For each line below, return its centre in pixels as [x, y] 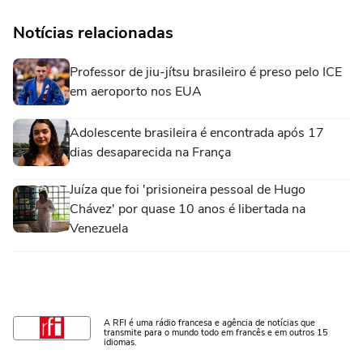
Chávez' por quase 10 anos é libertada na [188, 209]
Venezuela [99, 228]
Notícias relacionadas [93, 32]
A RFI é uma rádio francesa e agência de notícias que [209, 322]
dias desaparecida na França [150, 152]
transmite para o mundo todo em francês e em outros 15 [216, 332]
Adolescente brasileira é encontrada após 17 [197, 132]
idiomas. [120, 342]
